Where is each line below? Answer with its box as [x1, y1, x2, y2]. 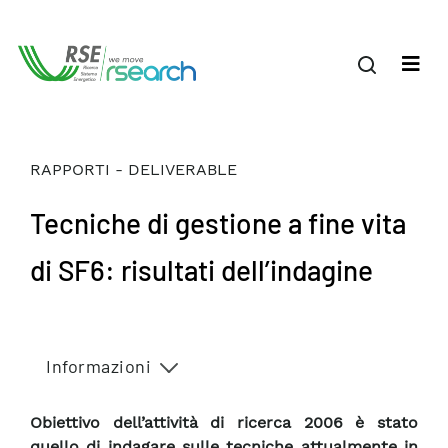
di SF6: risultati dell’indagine [30, 253, 373, 287]
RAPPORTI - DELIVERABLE [30, 160, 237, 179]
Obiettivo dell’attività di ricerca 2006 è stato [30, 413, 418, 433]
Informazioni [46, 355, 151, 377]
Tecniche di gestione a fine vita [30, 206, 406, 240]
